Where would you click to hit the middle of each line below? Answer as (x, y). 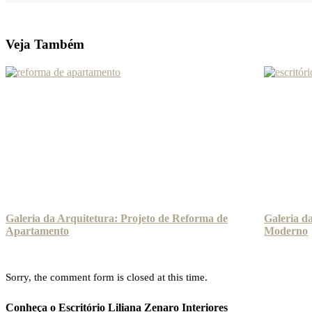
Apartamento (37, 231)
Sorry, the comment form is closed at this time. (107, 277)
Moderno (286, 231)
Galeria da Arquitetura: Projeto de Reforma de (117, 219)
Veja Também (45, 44)
